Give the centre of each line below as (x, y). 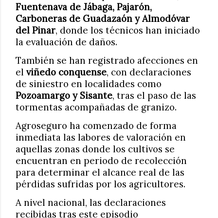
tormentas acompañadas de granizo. (96, 107)
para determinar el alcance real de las (100, 172)
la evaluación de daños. (66, 42)
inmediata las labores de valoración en (101, 137)
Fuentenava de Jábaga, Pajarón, (84, 7)
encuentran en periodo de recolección (101, 161)
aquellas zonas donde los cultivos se (95, 149)
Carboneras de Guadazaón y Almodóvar (103, 18)
